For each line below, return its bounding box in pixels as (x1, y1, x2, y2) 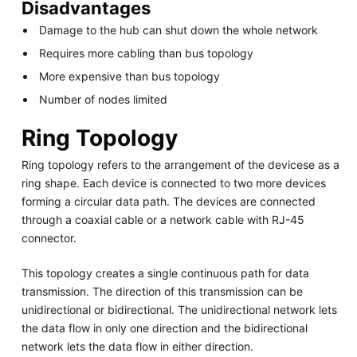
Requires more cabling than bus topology (39, 46, 254, 61)
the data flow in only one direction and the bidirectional (21, 320, 308, 335)
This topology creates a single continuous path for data (21, 265, 309, 280)
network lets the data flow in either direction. (21, 339, 253, 353)
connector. (21, 230, 76, 245)
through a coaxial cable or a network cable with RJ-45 (21, 212, 304, 226)
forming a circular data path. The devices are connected (21, 194, 316, 208)
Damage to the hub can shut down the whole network (39, 23, 319, 37)
